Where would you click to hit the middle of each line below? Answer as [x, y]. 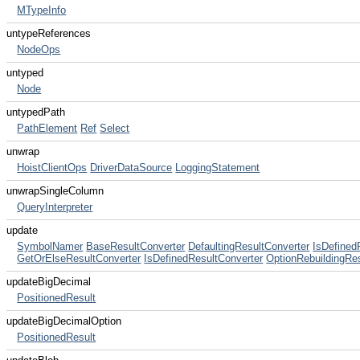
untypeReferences [49, 33]
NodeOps [39, 49]
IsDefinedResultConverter [204, 258]
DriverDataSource [131, 168]
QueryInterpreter [55, 207]
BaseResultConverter [136, 246]
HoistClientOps [52, 168]
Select [115, 128]
